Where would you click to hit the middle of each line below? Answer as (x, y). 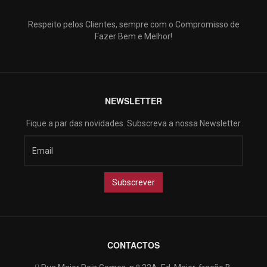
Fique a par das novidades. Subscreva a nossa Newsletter (133, 123)
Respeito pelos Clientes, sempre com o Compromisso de (133, 24)
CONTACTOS (133, 245)
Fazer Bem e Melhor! (133, 36)
